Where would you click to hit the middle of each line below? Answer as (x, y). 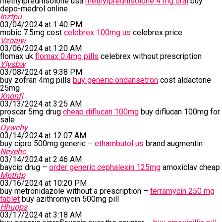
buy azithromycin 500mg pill (69, 199)
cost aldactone (185, 80)
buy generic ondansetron (115, 80)
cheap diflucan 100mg (101, 112)
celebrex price (157, 32)
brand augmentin (173, 143)
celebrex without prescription (150, 56)
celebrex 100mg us (97, 32)
